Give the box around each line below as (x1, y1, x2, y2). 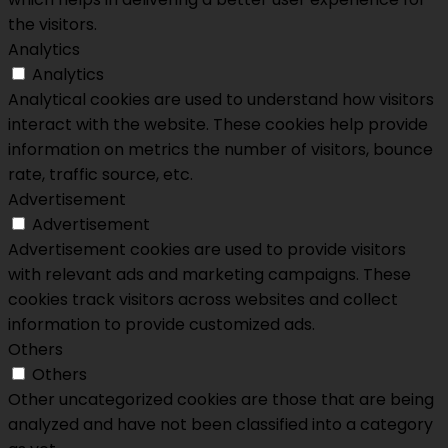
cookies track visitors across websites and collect (8, 288, 398, 312)
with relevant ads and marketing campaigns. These (8, 263, 411, 287)
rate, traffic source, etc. (8, 163, 193, 187)
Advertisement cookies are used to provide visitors (8, 238, 406, 262)
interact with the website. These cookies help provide (8, 113, 428, 137)
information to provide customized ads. (8, 313, 315, 337)
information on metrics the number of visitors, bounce (8, 138, 433, 162)
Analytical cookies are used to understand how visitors (8, 88, 434, 112)
